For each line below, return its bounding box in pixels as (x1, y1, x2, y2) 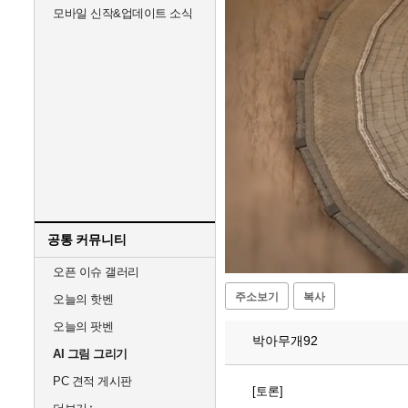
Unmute (280, 245, 312, 255)
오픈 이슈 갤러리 (53, 265, 139, 279)
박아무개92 (249, 333, 318, 348)
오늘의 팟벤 (53, 320, 113, 333)
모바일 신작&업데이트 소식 (53, 6, 192, 20)
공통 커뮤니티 (47, 232, 127, 247)
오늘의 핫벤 (53, 292, 113, 306)
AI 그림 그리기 (53, 347, 127, 361)
